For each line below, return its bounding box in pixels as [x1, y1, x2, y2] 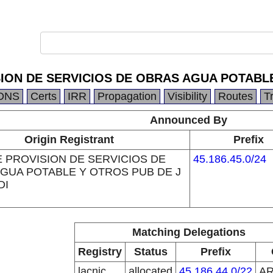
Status [133, 246, 168, 258]
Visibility [168, 90, 207, 102]
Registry [78, 246, 122, 258]
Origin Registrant [24, 133, 114, 146]
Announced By [150, 114, 227, 126]
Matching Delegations [132, 226, 246, 238]
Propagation [97, 90, 157, 102]
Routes [218, 90, 253, 102]
